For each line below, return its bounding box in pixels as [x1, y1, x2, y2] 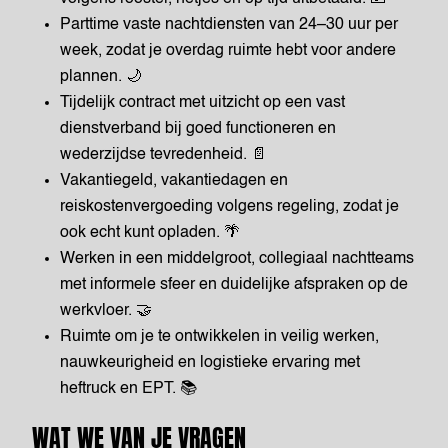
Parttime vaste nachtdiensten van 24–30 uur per [60, 17, 398, 33]
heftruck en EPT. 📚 [60, 381, 197, 397]
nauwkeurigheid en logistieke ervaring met [60, 355, 360, 371]
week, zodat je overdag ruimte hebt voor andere [60, 43, 396, 59]
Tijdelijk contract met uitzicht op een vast [60, 95, 345, 111]
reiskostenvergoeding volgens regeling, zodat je [60, 199, 399, 215]
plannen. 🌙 [60, 69, 142, 85]
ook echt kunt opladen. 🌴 [60, 225, 240, 241]
